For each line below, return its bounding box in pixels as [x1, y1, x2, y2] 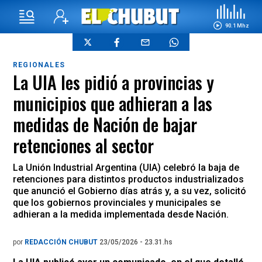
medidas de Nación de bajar [13, 111, 197, 137]
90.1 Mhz [225, 22, 249, 29]
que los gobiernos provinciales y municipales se [13, 197, 220, 208]
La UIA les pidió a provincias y [13, 69, 214, 95]
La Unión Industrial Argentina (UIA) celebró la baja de [13, 162, 239, 173]
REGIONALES [13, 61, 65, 69]
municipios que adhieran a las [13, 90, 212, 116]
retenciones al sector [13, 132, 154, 158]
